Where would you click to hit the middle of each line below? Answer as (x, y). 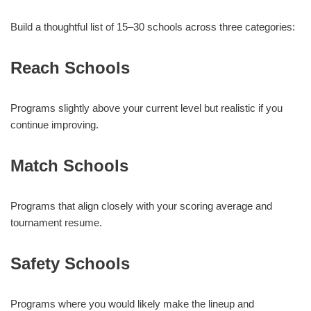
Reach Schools (70, 68)
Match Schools (69, 166)
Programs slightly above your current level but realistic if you (146, 108)
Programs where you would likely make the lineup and (132, 304)
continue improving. (54, 125)
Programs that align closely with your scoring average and (141, 206)
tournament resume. (56, 222)
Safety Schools (70, 263)
